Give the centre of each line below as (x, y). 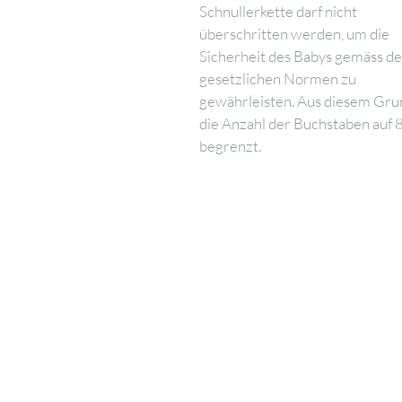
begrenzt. (230, 145)
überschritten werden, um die (294, 33)
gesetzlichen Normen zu (277, 78)
